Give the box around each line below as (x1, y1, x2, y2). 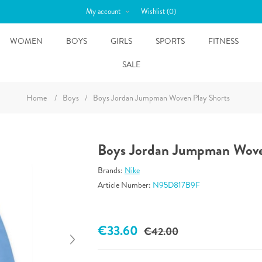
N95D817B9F (152, 179, 200, 191)
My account (85, 6, 120, 17)
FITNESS (208, 35, 239, 47)
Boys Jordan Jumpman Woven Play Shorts (93, 92, 230, 104)
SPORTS (155, 35, 185, 47)
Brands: (97, 164, 123, 176)
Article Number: (97, 179, 151, 191)
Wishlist (140, 6, 165, 17)
